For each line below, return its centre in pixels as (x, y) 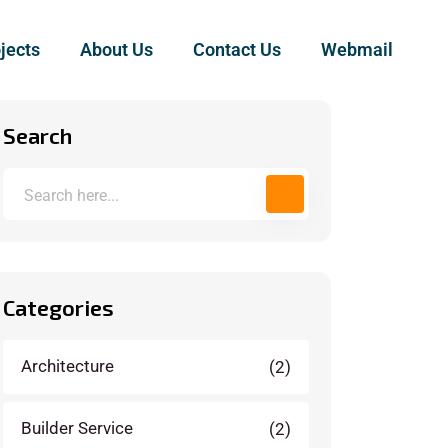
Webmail (356, 49)
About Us (116, 49)
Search (37, 135)
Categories (58, 307)
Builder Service (77, 428)
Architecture (67, 366)
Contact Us (236, 49)
